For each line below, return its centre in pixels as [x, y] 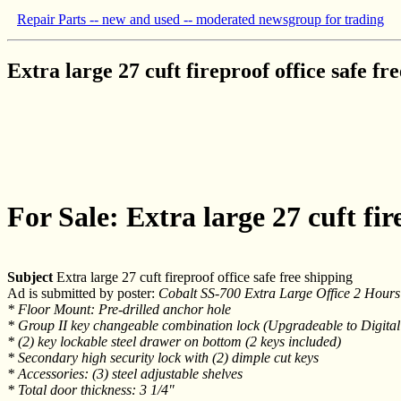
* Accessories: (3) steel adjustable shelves [125, 373]
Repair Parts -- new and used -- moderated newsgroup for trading [200, 19]
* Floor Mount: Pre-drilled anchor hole [119, 309]
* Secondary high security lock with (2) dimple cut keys [163, 357]
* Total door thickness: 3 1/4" [91, 389]
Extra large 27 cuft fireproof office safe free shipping [203, 277]
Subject [30, 277]
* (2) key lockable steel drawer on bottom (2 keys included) [174, 341]
